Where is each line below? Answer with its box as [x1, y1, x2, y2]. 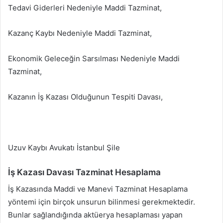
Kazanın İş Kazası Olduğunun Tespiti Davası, [8, 92, 163, 102]
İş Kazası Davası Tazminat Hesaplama [8, 167, 161, 178]
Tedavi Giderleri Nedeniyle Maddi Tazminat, [8, 3, 162, 13]
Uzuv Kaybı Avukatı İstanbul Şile [8, 143, 120, 153]
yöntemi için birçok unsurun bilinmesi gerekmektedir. [8, 197, 195, 207]
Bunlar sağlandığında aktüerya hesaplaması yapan [8, 210, 183, 220]
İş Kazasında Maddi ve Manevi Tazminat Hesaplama [8, 184, 188, 194]
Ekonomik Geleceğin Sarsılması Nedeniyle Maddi [8, 54, 180, 64]
